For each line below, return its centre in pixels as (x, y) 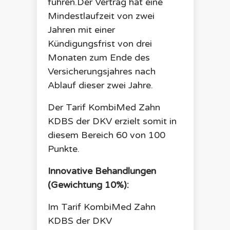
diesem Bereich (82, 135)
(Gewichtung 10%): (88, 185)
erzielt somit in (144, 121)
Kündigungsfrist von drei (100, 44)
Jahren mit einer (81, 30)
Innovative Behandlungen (102, 171)
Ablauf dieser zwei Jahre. (100, 85)
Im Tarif (65, 207)
